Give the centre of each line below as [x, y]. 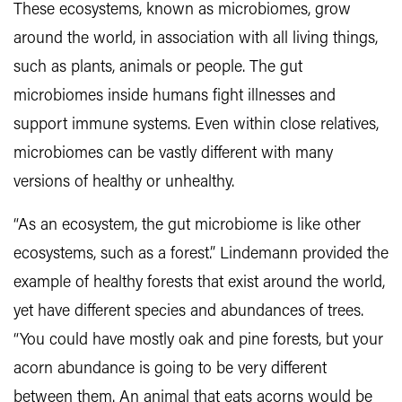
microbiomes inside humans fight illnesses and [175, 97]
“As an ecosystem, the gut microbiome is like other [187, 226]
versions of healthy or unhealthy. [124, 183]
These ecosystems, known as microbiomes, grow [182, 11]
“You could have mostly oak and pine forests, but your [198, 341]
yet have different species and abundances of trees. [188, 312]
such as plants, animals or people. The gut [158, 68]
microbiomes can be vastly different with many [173, 154]
